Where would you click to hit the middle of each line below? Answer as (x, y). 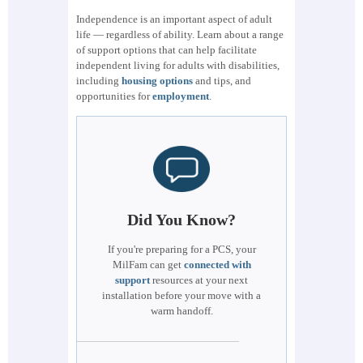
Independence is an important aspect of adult (174, 19)
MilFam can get (148, 264)
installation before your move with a (181, 295)
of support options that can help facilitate (167, 49)
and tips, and (222, 80)
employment (181, 96)
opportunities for (114, 96)
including (99, 80)
